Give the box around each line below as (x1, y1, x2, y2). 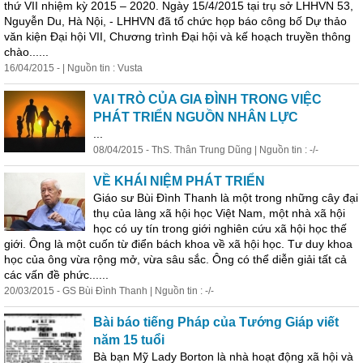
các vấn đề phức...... (4, 268, 109, 281)
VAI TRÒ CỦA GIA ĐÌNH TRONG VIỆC (93, 92, 322, 106)
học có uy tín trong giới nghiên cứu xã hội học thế (93, 222, 347, 235)
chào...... (4, 45, 49, 58)
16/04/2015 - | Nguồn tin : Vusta (4, 62, 143, 74)
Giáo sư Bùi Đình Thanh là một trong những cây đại (93, 191, 358, 204)
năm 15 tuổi (93, 333, 164, 347)
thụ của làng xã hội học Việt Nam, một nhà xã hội (93, 207, 345, 220)
